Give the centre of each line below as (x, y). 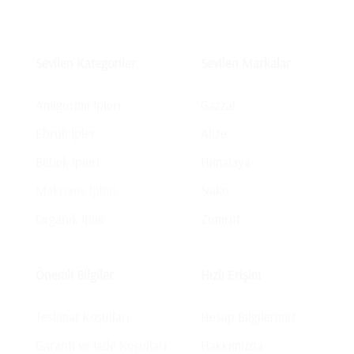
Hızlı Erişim (231, 275)
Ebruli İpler (66, 134)
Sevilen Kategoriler (86, 63)
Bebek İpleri (68, 162)
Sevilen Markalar (246, 63)
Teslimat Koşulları (83, 317)
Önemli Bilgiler (75, 275)
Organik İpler (71, 219)
